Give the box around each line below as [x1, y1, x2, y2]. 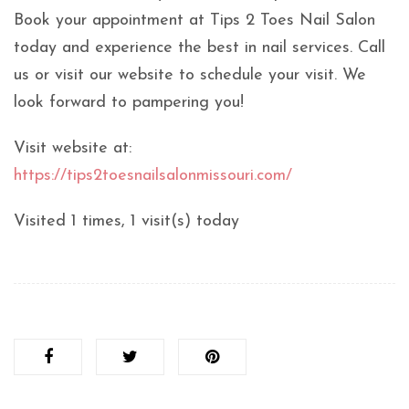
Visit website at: [14, 140, 131, 158]
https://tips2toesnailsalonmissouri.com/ [14, 167, 292, 185]
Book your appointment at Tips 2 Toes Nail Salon [14, 12, 375, 30]
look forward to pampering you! [14, 94, 244, 112]
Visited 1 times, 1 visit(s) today [14, 213, 239, 231]
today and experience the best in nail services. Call [14, 39, 385, 58]
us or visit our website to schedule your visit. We [14, 67, 366, 85]
